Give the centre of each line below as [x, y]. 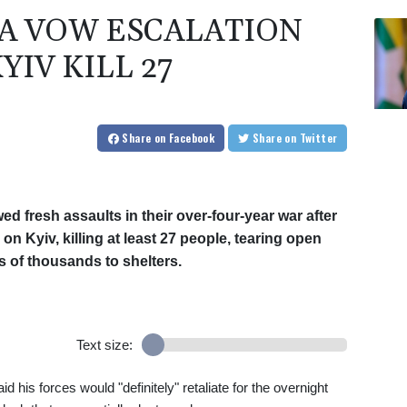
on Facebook [184, 138]
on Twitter [318, 138]
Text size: [104, 345]
